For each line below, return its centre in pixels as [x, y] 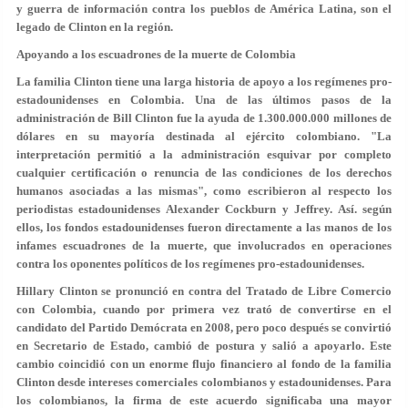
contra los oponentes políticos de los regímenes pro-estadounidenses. [190, 263]
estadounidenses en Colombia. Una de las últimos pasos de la [204, 99]
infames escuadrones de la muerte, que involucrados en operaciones [204, 245]
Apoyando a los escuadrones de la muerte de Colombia [156, 54]
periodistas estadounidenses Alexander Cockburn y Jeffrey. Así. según [204, 209]
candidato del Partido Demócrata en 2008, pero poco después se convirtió [204, 327]
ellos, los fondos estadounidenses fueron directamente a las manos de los [204, 227]
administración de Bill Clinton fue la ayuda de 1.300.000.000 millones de [204, 117]
